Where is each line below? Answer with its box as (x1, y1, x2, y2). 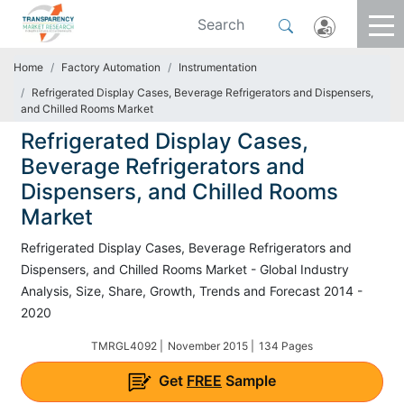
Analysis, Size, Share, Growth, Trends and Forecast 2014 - (21, 283, 363, 298)
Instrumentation (179, 60, 257, 74)
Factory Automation (61, 60, 161, 74)
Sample (222, 372, 276, 390)
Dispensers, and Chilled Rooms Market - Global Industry (21, 262, 349, 277)
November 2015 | (168, 339, 254, 353)
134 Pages (259, 339, 313, 353)
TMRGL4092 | (91, 339, 163, 353)
